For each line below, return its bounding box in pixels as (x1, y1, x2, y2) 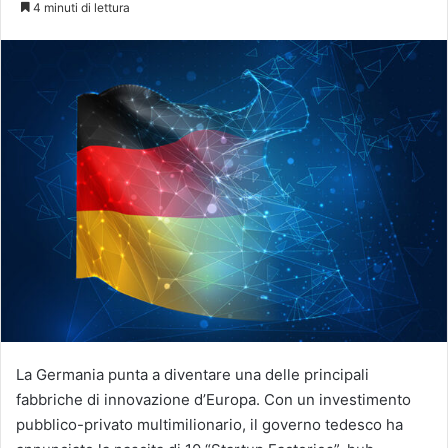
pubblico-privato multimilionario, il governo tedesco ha (16, 415, 403, 435)
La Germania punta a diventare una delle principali (16, 365, 369, 385)
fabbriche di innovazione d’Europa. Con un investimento (16, 390, 411, 410)
